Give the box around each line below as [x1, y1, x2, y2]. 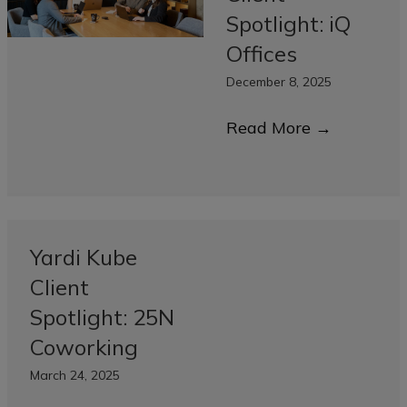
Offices [226, 40, 297, 68]
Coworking [30, 333, 138, 362]
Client [30, 273, 89, 302]
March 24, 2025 [30, 367, 120, 384]
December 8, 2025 [226, 74, 332, 91]
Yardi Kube [30, 243, 137, 272]
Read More [226, 117, 315, 139]
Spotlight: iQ [226, 10, 351, 38]
